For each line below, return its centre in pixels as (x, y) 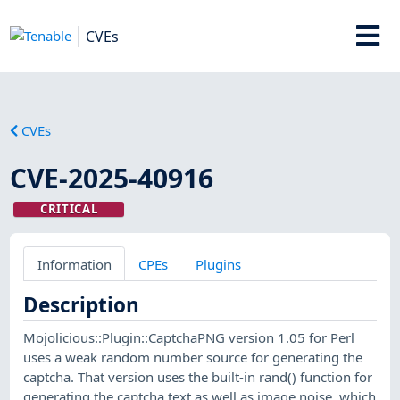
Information (74, 264)
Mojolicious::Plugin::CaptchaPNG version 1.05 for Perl (189, 337)
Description (82, 304)
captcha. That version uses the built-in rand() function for (198, 376)
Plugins (218, 264)
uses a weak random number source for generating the (193, 357)
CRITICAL (69, 208)
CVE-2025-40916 (112, 178)
